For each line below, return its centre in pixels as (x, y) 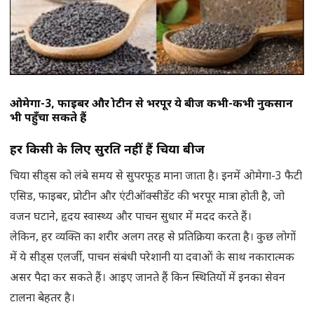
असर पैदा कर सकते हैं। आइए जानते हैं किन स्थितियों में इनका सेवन (148, 279)
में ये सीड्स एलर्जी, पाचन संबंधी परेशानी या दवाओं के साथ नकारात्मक (152, 259)
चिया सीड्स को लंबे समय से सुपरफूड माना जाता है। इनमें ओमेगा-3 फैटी (156, 177)
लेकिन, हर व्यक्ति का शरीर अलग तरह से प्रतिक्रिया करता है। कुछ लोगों (153, 238)
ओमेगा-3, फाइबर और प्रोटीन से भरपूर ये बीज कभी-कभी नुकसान (151, 105)
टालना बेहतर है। (42, 299)
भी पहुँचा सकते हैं (48, 119)
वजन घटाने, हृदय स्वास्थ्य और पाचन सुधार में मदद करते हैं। (131, 218)
